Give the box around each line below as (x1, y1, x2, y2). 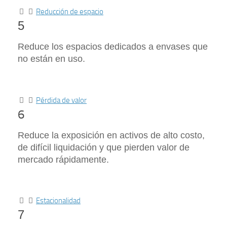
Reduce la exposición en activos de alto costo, (18, 130, 205, 140)
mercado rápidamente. (18, 155, 109, 165)
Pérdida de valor (36, 96, 87, 105)
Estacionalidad (36, 196, 81, 205)
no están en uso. (18, 54, 85, 64)
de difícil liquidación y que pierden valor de (18, 142, 190, 153)
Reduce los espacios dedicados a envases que (18, 42, 208, 52)
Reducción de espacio (36, 7, 103, 16)
